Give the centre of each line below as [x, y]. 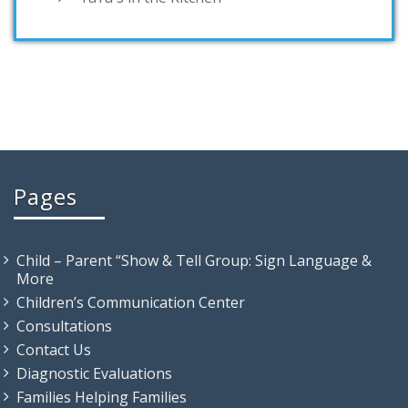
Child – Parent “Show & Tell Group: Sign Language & [194, 261]
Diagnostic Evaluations [94, 374]
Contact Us [54, 350]
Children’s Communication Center [131, 303]
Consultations [64, 326]
